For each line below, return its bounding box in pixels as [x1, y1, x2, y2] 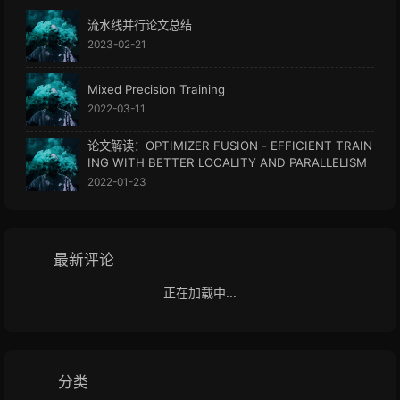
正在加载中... [163, 285, 237, 301]
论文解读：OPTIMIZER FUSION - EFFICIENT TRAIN [87, 138, 372, 154]
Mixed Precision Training [87, 81, 225, 96]
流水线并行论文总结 [87, 17, 192, 32]
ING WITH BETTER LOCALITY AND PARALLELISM [87, 155, 367, 171]
